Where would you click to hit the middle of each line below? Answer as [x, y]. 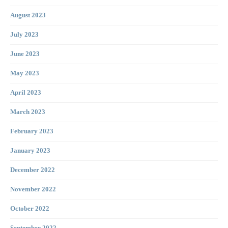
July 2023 [24, 35]
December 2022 [33, 170]
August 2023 [28, 16]
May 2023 [25, 74]
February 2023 [32, 132]
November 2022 [33, 190]
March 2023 [28, 112]
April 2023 [26, 93]
